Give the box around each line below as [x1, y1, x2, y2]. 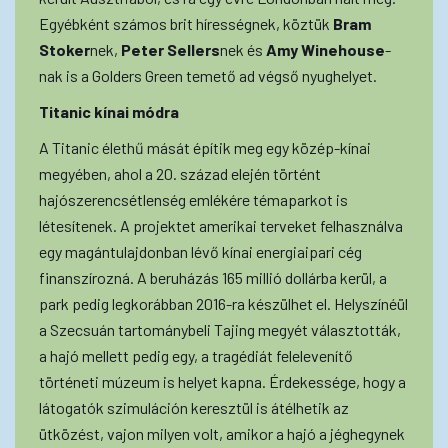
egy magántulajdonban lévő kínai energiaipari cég [39, 241, 362, 261]
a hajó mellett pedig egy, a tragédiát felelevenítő [39, 345, 353, 365]
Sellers [164, 39, 220, 59]
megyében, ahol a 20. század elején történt [39, 163, 321, 183]
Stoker [39, 39, 90, 59]
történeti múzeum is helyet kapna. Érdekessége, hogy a [39, 371, 406, 391]
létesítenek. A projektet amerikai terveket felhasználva [39, 215, 403, 235]
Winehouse [298, 39, 385, 59]
